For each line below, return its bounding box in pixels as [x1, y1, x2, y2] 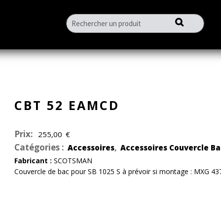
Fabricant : [14, 156, 52, 165]
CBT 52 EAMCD [14, 97, 119, 113]
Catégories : [14, 142, 66, 153]
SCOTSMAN [51, 156, 92, 165]
